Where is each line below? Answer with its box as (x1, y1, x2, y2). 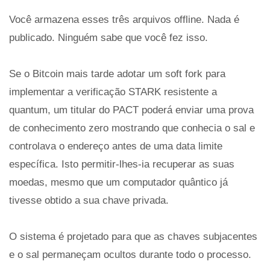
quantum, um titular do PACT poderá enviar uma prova (9, 104, 254, 116)
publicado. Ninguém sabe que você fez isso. (9, 32, 208, 43)
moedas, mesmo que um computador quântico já (9, 177, 228, 188)
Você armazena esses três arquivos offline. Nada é (9, 14, 239, 25)
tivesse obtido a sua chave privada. (9, 195, 169, 206)
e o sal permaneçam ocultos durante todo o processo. (9, 249, 251, 260)
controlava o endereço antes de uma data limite (9, 140, 222, 152)
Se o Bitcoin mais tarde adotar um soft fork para (9, 68, 225, 80)
